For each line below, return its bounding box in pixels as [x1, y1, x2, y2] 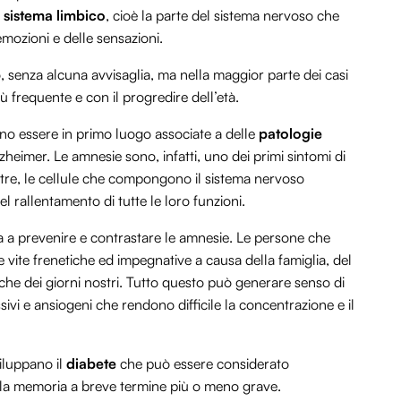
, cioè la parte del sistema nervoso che [106, 6, 339, 25]
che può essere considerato [116, 354, 289, 373]
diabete [66, 354, 116, 373]
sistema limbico [4, 6, 106, 25]
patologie [259, 124, 322, 143]
